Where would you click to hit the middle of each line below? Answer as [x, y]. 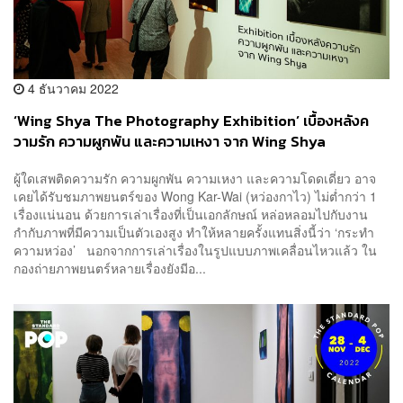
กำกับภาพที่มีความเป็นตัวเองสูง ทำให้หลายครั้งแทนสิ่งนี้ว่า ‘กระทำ [194, 233]
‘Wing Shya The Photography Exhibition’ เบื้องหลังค [191, 121]
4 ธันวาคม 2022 [72, 88]
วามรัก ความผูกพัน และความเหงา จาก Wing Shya [170, 141]
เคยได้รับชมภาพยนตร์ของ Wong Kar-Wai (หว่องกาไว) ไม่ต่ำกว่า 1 [195, 197]
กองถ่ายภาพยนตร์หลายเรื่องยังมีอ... [110, 269]
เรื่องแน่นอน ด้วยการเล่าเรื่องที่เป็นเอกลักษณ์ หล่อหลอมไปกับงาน [191, 215]
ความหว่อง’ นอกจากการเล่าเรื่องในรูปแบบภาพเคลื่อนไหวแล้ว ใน [195, 251]
